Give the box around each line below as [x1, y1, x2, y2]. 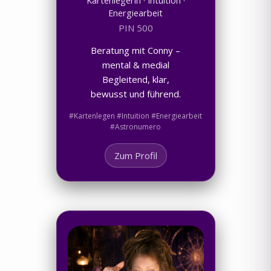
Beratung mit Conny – [91, 44, 180, 56]
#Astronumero [110, 121, 161, 132]
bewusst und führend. [90, 87, 181, 100]
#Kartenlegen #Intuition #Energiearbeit [69, 110, 202, 121]
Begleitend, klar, [102, 73, 169, 85]
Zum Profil [114, 149, 157, 162]
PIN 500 [118, 21, 153, 34]
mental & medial [102, 58, 169, 71]
